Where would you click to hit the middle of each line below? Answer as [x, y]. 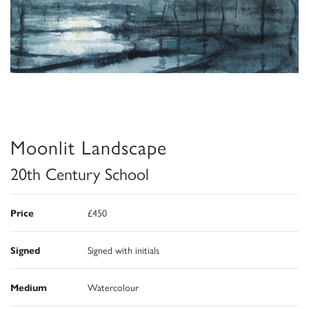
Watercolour [113, 287]
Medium [29, 287]
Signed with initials [123, 249]
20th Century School [80, 173]
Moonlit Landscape [89, 146]
